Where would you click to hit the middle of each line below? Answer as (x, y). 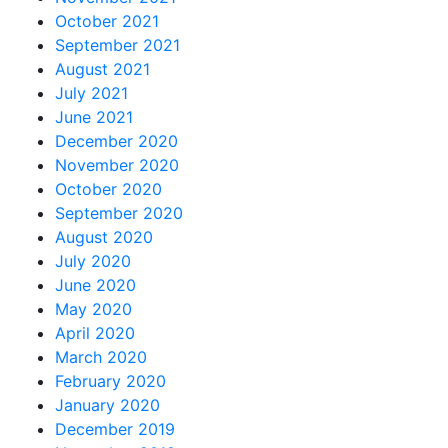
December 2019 (115, 429)
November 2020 (117, 165)
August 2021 (102, 69)
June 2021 (94, 117)
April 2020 (95, 333)
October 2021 (107, 21)
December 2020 (116, 141)
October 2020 (108, 189)
